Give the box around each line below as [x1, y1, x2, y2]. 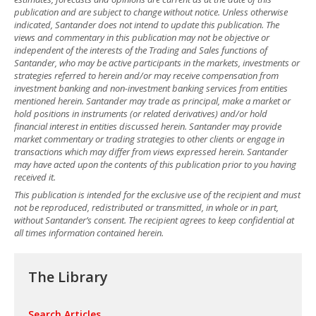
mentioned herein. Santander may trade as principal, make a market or [14, 95, 291, 108]
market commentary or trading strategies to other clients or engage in [14, 133, 284, 146]
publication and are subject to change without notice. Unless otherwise [14, 6, 288, 19]
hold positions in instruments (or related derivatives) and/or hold [14, 107, 267, 121]
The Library [28, 267, 108, 286]
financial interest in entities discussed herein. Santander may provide [14, 120, 281, 133]
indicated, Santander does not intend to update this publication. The [14, 18, 279, 32]
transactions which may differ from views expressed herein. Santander [14, 145, 288, 159]
